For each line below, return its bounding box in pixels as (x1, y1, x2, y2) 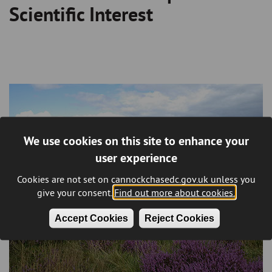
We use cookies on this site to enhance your (23, 132, 249, 148)
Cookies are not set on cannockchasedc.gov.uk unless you (16, 172, 256, 185)
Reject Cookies (144, 212, 214, 223)
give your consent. (37, 186, 112, 198)
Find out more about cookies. (114, 186, 235, 198)
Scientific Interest (9, 2, 153, 27)
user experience (95, 149, 177, 165)
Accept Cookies (55, 212, 128, 223)
